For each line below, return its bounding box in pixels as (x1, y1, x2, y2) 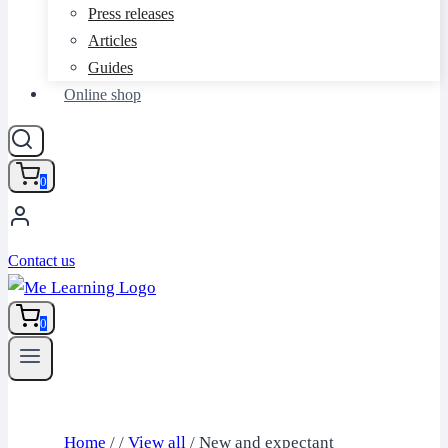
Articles (88, 32, 137, 49)
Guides (88, 59, 133, 76)
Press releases (88, 5, 174, 22)
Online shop (64, 86, 141, 103)
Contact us (8, 252, 75, 270)
